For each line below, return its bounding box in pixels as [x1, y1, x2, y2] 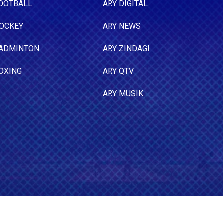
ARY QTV [103, 66, 134, 76]
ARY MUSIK [103, 88, 143, 98]
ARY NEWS [103, 21, 141, 31]
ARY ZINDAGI [103, 43, 150, 53]
